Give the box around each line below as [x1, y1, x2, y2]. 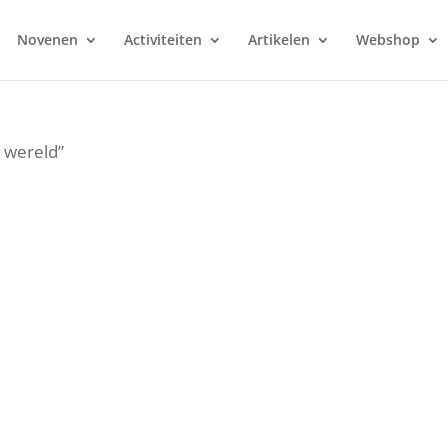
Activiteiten [123, 30, 202, 49]
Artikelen [247, 30, 310, 49]
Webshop [355, 30, 420, 49]
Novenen [16, 30, 78, 49]
